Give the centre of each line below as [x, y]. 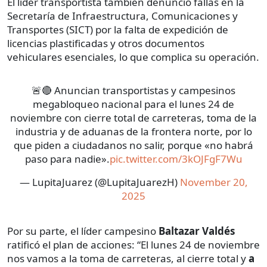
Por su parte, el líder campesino [83, 231]
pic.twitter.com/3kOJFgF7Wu [176, 159]
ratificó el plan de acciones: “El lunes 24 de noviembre [133, 245]
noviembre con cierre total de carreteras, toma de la [133, 118]
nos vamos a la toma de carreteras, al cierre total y [128, 259]
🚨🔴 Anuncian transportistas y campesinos [133, 91]
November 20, [214, 182]
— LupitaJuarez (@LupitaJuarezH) [100, 182]
